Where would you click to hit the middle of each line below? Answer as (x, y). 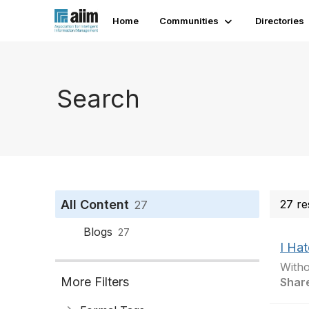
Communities (189, 21)
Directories (280, 21)
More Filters (95, 282)
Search (98, 98)
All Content (95, 205)
